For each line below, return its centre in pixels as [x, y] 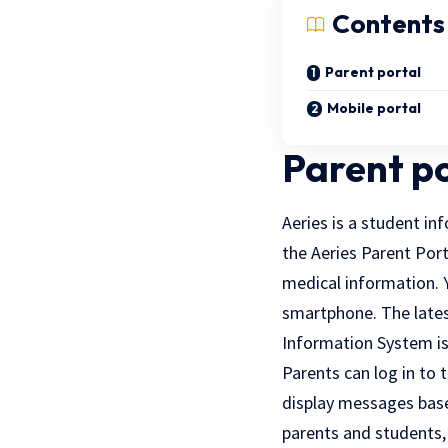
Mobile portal [374, 108]
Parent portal [373, 72]
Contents [388, 24]
